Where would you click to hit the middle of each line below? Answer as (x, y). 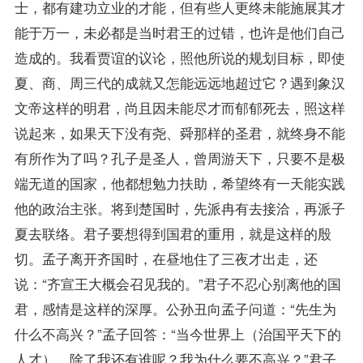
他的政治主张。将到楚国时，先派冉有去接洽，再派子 (179, 207)
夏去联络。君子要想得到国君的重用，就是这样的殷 (173, 233)
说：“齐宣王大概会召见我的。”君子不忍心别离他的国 (177, 283)
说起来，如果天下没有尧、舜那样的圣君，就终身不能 (179, 132)
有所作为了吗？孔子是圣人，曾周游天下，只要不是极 (179, 157)
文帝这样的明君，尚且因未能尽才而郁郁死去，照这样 (179, 107)
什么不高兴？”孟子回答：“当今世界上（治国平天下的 (177, 333)
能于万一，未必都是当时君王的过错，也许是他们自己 (179, 32)
